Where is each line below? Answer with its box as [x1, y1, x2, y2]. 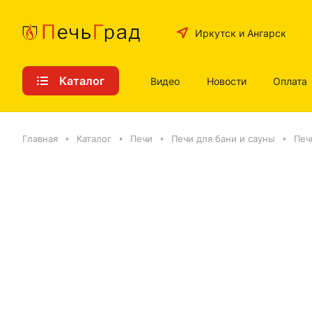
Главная [22, 133, 58, 144]
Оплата [273, 75, 308, 87]
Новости [206, 75, 247, 87]
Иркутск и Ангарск [194, 26, 286, 39]
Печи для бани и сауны [171, 133, 275, 144]
